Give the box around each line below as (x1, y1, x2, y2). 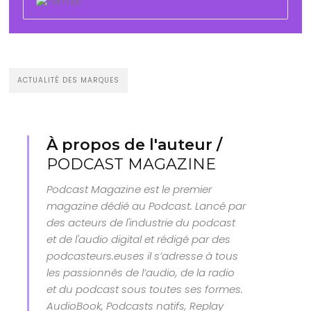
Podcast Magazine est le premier (47, 181, 212, 196)
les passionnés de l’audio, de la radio (47, 264, 235, 280)
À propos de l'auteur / (47, 135, 223, 154)
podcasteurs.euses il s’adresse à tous (47, 248, 239, 263)
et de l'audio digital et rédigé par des (47, 231, 231, 246)
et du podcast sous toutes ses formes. (47, 281, 244, 296)
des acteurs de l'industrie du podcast (47, 215, 236, 230)
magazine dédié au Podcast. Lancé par (47, 198, 246, 213)
